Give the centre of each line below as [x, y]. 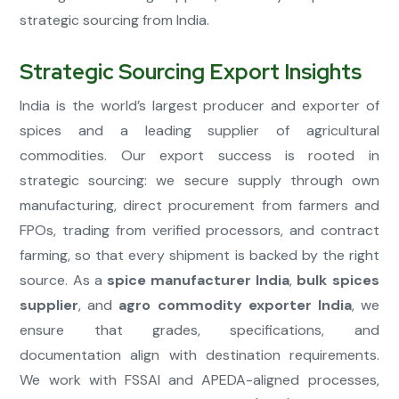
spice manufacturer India [198, 281]
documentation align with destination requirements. [199, 355]
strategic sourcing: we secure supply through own [199, 181]
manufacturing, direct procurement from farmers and [199, 206]
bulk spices [338, 281]
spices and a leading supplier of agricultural [199, 131]
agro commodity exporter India [235, 305]
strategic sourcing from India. [115, 20]
